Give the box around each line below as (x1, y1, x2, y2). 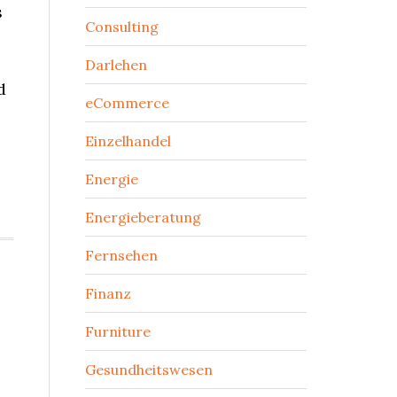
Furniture (85, 323, 151, 340)
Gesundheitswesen (85, 361, 213, 378)
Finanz (85, 284, 131, 302)
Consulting (85, 18, 159, 35)
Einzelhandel (85, 132, 171, 150)
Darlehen (85, 56, 147, 74)
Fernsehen (85, 246, 158, 264)
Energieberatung (85, 208, 201, 226)
